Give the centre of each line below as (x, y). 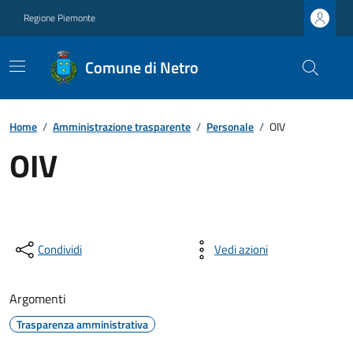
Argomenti (38, 299)
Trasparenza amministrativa (82, 324)
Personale (230, 126)
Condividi (60, 249)
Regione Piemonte (59, 18)
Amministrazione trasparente (122, 126)
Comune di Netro (142, 67)
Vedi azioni (241, 249)
